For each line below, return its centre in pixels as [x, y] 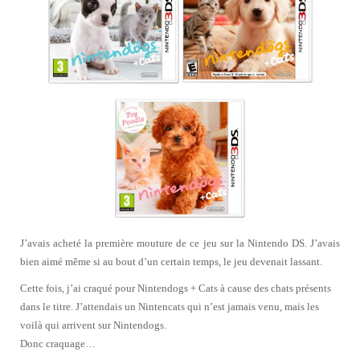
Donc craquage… [58, 343]
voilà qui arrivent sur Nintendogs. [93, 325]
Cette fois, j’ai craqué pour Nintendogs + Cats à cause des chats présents [176, 288]
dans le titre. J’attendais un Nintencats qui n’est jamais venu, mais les [170, 306]
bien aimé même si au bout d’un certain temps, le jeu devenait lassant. [171, 261]
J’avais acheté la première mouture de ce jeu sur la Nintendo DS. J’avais [180, 243]
